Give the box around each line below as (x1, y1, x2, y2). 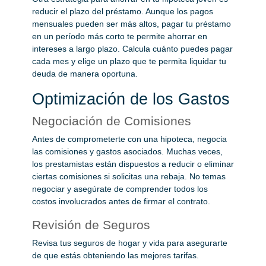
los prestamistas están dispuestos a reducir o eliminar (32, 159, 234, 169)
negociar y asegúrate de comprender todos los (32, 183, 208, 194)
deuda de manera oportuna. (32, 68, 138, 78)
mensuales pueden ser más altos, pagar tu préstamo (32, 18, 231, 28)
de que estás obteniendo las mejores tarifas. (32, 250, 199, 260)
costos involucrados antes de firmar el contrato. (32, 196, 210, 206)
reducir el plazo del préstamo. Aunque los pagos (32, 6, 213, 16)
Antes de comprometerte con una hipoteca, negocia (32, 134, 227, 144)
